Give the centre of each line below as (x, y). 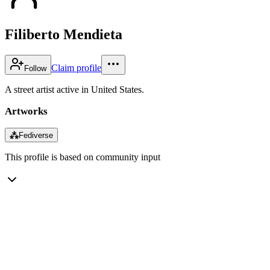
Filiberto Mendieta (64, 34)
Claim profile (76, 67)
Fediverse (36, 135)
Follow (35, 68)
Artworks (26, 111)
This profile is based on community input (83, 157)
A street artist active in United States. (74, 89)
